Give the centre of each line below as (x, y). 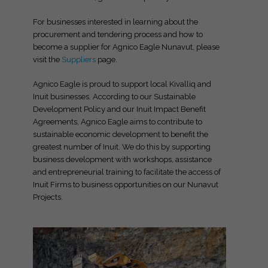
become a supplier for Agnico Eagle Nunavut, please (126, 47)
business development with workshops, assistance (122, 159)
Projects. (48, 197)
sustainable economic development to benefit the (121, 134)
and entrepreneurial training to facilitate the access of (127, 172)
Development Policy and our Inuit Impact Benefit (119, 109)
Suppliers (79, 59)
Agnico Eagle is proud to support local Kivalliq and (122, 84)
